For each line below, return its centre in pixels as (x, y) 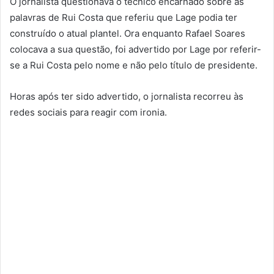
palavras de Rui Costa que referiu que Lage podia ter (124, 18)
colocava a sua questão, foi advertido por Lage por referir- (135, 50)
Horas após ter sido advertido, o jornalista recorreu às (127, 97)
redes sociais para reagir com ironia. (88, 113)
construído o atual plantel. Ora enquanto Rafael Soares (128, 34)
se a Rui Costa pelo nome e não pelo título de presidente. (134, 65)
